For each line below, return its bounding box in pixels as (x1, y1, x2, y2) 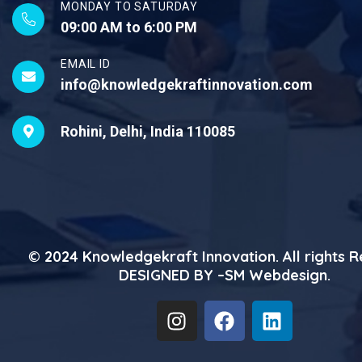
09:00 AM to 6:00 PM (61, 19, 197, 36)
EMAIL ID (61, 57, 111, 70)
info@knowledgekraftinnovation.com (61, 76, 313, 93)
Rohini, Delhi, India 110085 (61, 123, 235, 140)
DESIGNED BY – (118, 266, 225, 284)
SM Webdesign (224, 266, 327, 284)
